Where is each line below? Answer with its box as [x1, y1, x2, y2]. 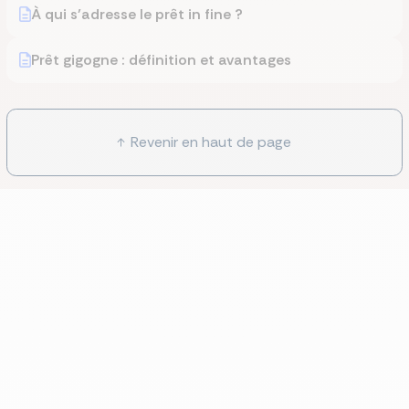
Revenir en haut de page [131, 132, 291, 152]
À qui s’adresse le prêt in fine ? [31, 5, 243, 24]
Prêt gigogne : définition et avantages [31, 50, 291, 69]
